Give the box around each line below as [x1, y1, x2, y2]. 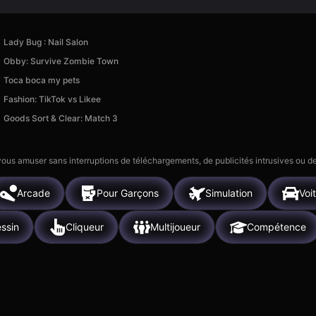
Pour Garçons [97, 187, 159, 200]
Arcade [17, 187, 50, 200]
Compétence [247, 221, 306, 233]
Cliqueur [66, 221, 104, 233]
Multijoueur [150, 221, 200, 233]
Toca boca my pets [3, 74, 80, 85]
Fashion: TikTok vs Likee [3, 93, 101, 104]
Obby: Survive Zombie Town [3, 55, 119, 66]
